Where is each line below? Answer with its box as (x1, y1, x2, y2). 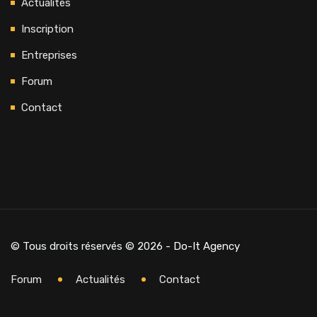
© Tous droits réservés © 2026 (11, 240, 166, 253)
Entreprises (21, 49, 77, 62)
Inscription (21, 23, 74, 35)
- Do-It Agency (166, 240, 240, 253)
